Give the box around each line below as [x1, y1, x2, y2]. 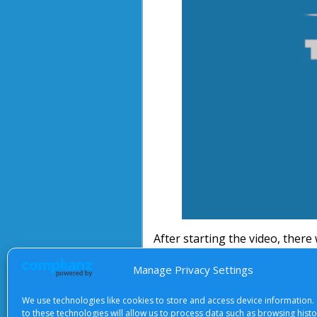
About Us [145, 294, 195, 310]
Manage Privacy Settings [133, 262, 253, 277]
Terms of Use [207, 294, 279, 310]
